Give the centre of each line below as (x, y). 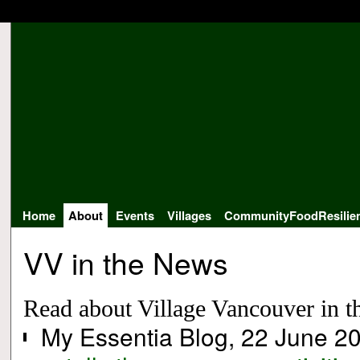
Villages (189, 215)
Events (135, 215)
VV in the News (125, 262)
